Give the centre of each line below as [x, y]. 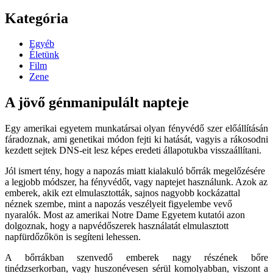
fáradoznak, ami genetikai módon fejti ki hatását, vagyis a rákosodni [136, 140]
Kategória [37, 18]
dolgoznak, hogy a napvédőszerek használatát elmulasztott [117, 226]
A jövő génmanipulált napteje [97, 103]
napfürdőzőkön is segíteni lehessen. [73, 237]
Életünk [44, 55]
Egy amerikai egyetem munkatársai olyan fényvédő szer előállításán [136, 129]
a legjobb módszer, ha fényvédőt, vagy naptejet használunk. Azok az [136, 182]
